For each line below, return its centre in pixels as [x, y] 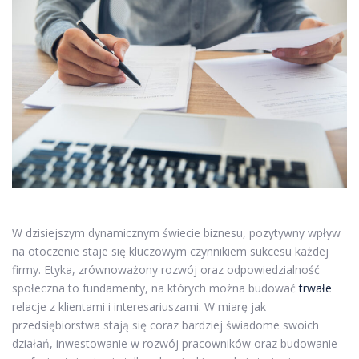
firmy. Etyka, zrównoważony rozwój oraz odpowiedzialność [166, 269]
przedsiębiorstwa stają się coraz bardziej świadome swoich [165, 325]
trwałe [315, 288]
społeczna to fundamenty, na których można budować [155, 288]
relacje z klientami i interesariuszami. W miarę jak [139, 306]
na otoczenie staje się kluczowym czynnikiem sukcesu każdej [170, 251]
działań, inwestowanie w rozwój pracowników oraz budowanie [175, 343]
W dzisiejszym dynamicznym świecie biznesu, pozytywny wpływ [176, 232]
